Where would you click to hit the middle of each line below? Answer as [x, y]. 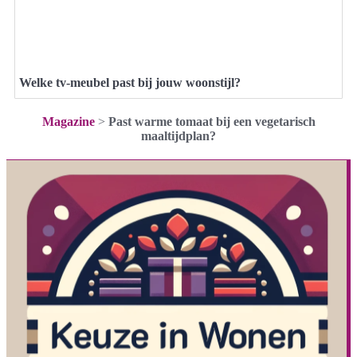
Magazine [68, 122]
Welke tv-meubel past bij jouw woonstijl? [130, 82]
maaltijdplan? [178, 136]
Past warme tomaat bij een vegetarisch [212, 122]
